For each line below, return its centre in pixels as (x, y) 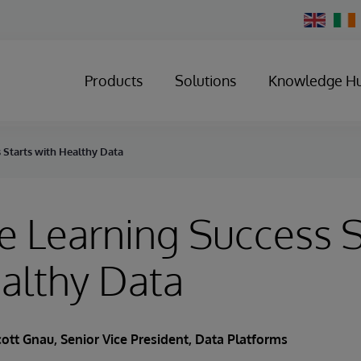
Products (114, 81)
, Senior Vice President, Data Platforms (171, 339)
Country (321, 30)
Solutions (205, 81)
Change (321, 18)
